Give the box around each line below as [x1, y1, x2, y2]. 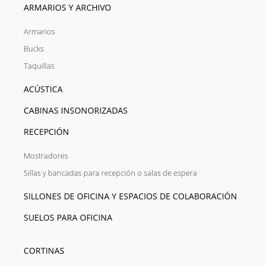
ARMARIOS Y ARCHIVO [24, 1, 111, 13]
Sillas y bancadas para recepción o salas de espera [24, 167, 197, 178]
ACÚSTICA [24, 83, 63, 95]
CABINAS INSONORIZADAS [24, 104, 128, 116]
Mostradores [24, 150, 68, 161]
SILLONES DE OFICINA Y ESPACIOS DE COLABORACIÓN [24, 190, 237, 202]
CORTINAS [24, 244, 64, 256]
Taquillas [24, 60, 54, 71]
